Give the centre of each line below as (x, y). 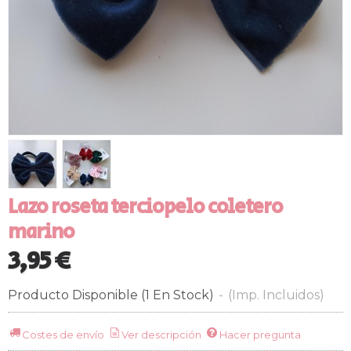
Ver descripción (162, 334)
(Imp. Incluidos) (276, 295)
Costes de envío (63, 334)
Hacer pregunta (260, 334)
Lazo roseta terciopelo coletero (145, 207)
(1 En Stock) (179, 295)
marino (41, 232)
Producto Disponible (73, 295)
